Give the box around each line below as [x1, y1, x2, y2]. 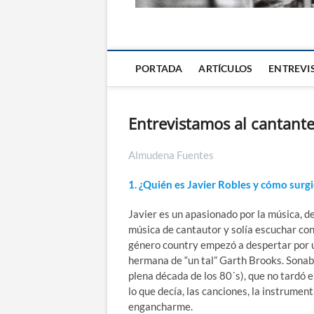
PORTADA [135, 62, 183, 75]
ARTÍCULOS [198, 62, 253, 75]
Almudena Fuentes [128, 149, 214, 162]
